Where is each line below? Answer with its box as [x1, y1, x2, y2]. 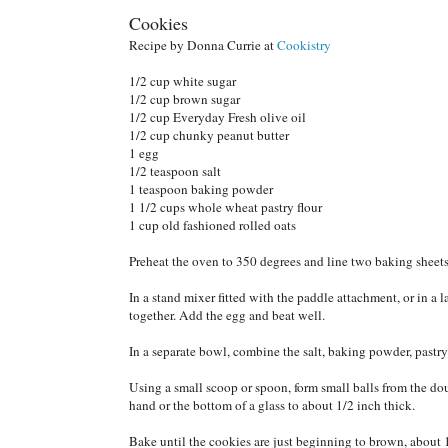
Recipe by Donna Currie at [129, 35, 277, 54]
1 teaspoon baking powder [129, 179, 273, 198]
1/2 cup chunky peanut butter [129, 125, 289, 144]
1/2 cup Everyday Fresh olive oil [129, 107, 306, 126]
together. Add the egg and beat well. [129, 305, 325, 324]
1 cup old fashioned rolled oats [129, 215, 296, 234]
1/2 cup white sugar [129, 71, 236, 90]
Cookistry [277, 35, 331, 54]
